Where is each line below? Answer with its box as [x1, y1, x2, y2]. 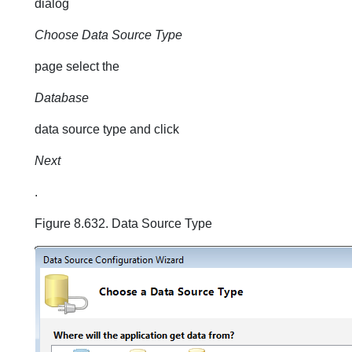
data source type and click [35, 123, 179, 136]
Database [35, 91, 89, 104]
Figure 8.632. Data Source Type [35, 217, 212, 230]
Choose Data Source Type [35, 28, 182, 42]
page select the [35, 60, 119, 73]
